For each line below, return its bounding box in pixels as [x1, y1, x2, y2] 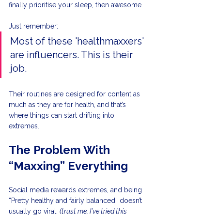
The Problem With [9, 143, 113, 157]
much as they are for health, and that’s [9, 101, 128, 109]
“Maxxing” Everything [9, 159, 128, 173]
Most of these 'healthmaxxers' [10, 35, 146, 47]
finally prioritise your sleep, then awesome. [9, 1, 143, 9]
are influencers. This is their [10, 49, 135, 61]
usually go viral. [9, 207, 60, 216]
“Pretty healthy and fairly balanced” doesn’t [9, 197, 144, 205]
